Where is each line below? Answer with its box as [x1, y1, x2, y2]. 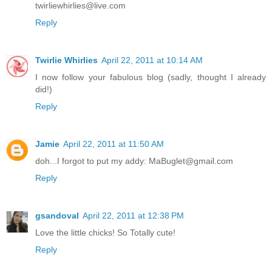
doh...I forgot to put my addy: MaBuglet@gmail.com [35, 155, 233, 166]
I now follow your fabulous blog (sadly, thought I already [35, 72, 266, 82]
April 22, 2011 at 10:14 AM [101, 55, 203, 65]
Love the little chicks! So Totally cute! [35, 227, 175, 237]
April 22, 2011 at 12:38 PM [83, 210, 184, 220]
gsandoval [35, 210, 79, 220]
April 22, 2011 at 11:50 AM [63, 138, 164, 149]
